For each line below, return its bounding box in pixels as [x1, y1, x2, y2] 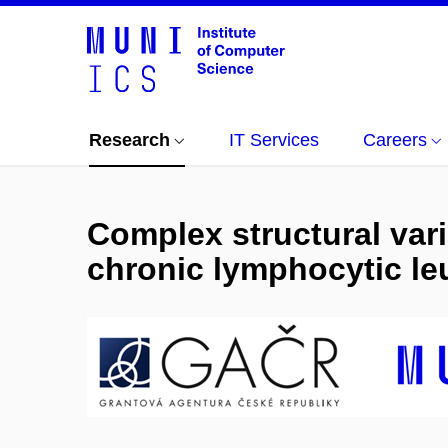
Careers [363, 130, 427, 150]
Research [89, 130, 170, 150]
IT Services [229, 130, 319, 150]
